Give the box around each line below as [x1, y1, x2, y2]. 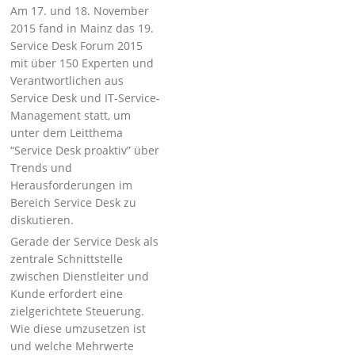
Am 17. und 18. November [10, 3, 150, 18]
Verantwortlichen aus [10, 73, 124, 88]
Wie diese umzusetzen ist [10, 321, 147, 336]
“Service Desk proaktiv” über [10, 143, 160, 158]
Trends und [10, 160, 73, 175]
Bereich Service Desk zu [10, 195, 137, 210]
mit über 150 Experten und [10, 55, 155, 71]
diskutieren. [10, 212, 74, 227]
